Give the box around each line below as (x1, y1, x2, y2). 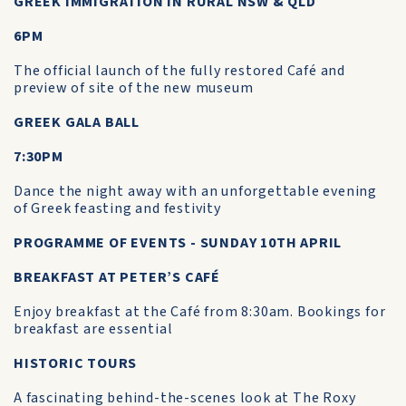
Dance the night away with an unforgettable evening (14, 181, 377, 201)
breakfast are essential (14, 319, 173, 339)
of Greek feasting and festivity (14, 198, 221, 218)
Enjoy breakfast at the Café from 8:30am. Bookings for (14, 302, 386, 322)
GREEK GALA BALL (14, 112, 140, 132)
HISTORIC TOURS (14, 353, 138, 373)
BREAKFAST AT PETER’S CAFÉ (14, 267, 220, 287)
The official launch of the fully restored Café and (14, 61, 345, 81)
